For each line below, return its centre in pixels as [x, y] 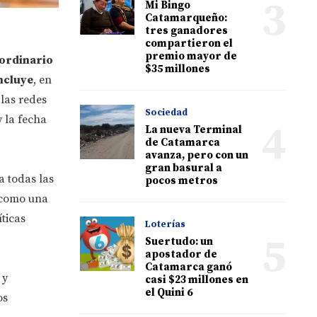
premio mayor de [191, 56]
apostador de [181, 254]
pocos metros [182, 180]
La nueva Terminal [194, 129]
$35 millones [178, 69]
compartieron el [189, 43]
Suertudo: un [179, 241]
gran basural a [184, 168]
